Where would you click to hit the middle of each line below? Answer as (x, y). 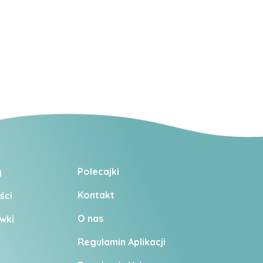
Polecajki (99, 172)
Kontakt (97, 195)
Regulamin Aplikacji (122, 242)
